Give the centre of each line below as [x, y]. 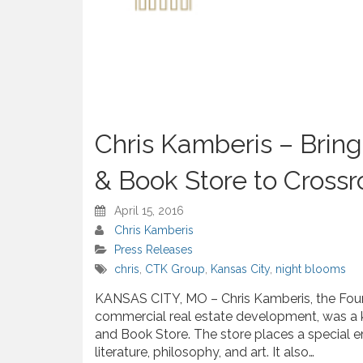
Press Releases [154, 250]
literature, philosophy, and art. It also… [205, 352]
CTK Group [175, 269]
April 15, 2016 [149, 211]
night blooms [311, 269]
